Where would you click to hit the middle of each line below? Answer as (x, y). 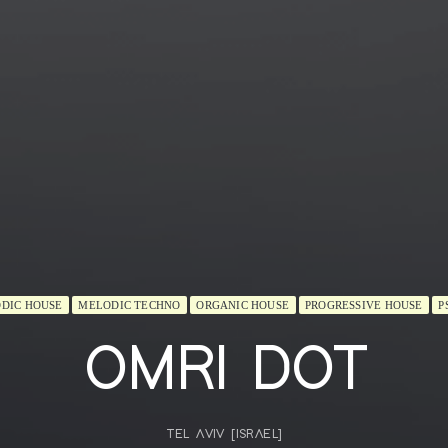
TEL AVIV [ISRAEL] (224, 435)
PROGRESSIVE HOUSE (363, 305)
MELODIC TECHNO (129, 305)
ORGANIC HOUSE (243, 305)
